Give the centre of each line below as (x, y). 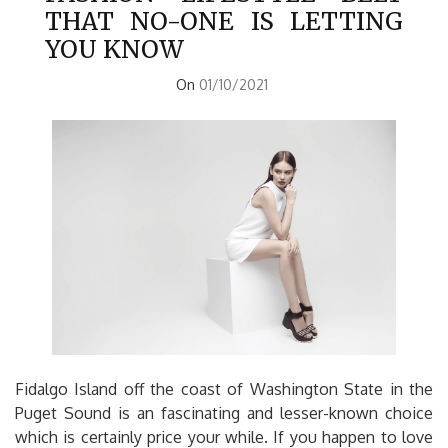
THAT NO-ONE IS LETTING (224, 21)
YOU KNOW (114, 49)
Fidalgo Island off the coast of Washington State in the (224, 388)
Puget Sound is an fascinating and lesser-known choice (224, 412)
